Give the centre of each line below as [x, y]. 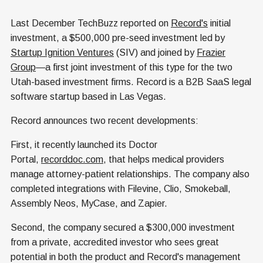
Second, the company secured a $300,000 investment [123, 228]
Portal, [26, 160]
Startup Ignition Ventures [62, 53]
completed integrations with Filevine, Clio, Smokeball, [121, 189]
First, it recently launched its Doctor [84, 145]
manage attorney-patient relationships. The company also [130, 174]
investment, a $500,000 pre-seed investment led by [118, 38]
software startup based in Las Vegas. [88, 97]
